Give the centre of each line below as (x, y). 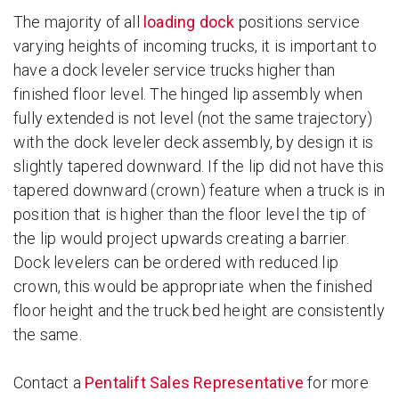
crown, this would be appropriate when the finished (193, 286)
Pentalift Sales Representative (194, 383)
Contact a (49, 383)
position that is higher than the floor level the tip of (190, 214)
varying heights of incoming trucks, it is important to (195, 46)
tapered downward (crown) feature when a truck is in (199, 190)
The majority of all (78, 22)
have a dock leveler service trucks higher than (175, 70)
